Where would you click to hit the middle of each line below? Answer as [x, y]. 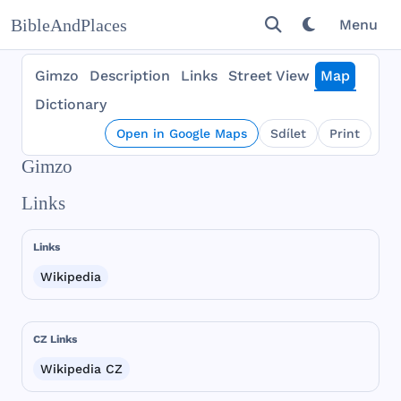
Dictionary [71, 104]
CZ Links [55, 339]
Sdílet [288, 133]
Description [130, 76]
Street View [269, 76]
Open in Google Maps [182, 133]
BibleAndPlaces [69, 25]
